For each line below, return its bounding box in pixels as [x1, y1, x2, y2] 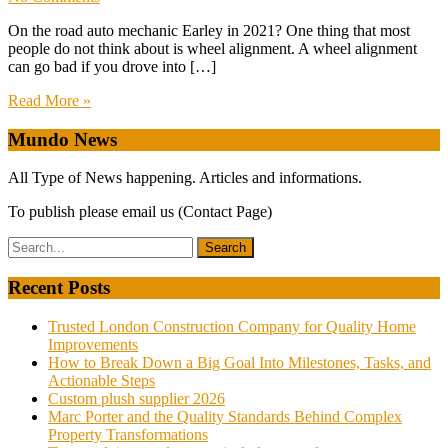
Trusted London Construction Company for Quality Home [48, 317, 416, 335]
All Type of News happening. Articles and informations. [8, 169, 362, 187]
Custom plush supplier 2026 [48, 389, 225, 407]
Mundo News [8, 128, 117, 150]
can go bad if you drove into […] [8, 57, 216, 75]
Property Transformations [48, 425, 208, 443]
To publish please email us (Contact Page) [8, 203, 272, 221]
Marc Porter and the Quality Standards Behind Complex [48, 407, 402, 425]
